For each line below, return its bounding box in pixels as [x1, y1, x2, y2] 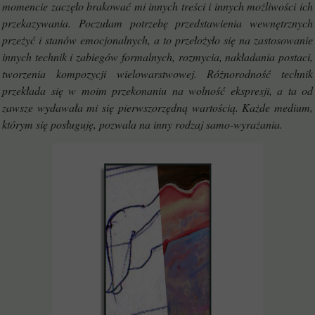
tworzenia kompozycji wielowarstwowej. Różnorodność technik [2, 66, 313, 81]
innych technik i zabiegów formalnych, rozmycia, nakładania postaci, [2, 49, 313, 64]
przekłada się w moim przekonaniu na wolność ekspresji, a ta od [2, 83, 313, 98]
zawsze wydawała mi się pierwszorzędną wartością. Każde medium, [2, 100, 313, 115]
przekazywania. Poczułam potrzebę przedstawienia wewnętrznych [2, 15, 313, 30]
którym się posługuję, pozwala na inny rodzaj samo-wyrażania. [2, 117, 286, 131]
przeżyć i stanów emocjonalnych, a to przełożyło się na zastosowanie [2, 32, 313, 47]
